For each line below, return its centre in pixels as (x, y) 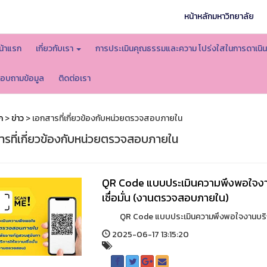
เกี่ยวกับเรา (55, 49)
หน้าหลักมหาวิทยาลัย (219, 16)
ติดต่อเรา (74, 78)
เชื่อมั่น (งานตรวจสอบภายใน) (166, 198)
